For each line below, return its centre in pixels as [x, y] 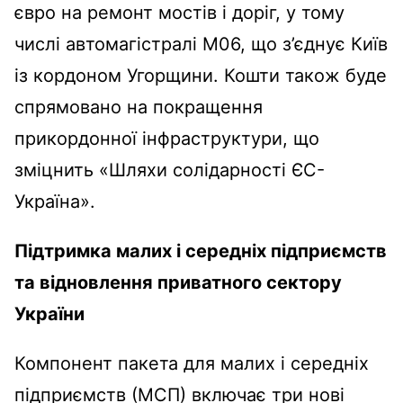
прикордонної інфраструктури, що [167, 138]
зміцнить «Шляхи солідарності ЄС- [170, 170]
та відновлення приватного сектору [178, 282]
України [49, 313]
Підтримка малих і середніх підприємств [201, 251]
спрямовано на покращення [139, 107]
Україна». [58, 201]
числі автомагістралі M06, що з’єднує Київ [201, 44]
